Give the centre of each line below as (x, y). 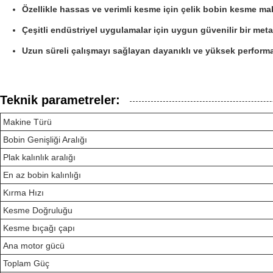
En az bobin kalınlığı (42, 175)
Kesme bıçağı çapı (39, 228)
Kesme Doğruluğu (38, 210)
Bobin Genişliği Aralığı (45, 140)
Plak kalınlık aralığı (39, 157)
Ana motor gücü (34, 246)
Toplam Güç (26, 263)
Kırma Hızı (23, 193)
